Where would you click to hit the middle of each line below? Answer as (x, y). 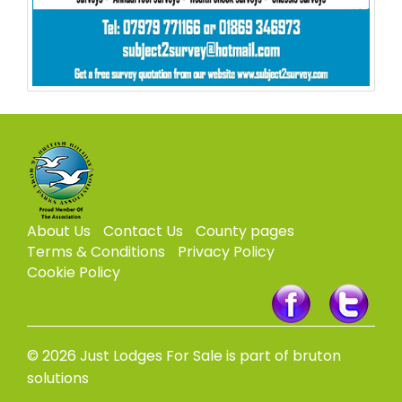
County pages (245, 232)
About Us (59, 232)
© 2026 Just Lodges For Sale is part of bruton (184, 356)
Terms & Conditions (96, 252)
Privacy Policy (226, 252)
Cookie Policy (74, 273)
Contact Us (143, 232)
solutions (58, 379)
